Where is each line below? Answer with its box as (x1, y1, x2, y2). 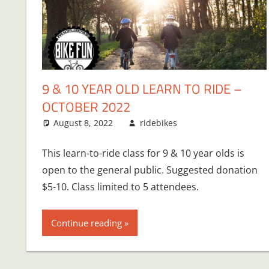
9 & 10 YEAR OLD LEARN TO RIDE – (41, 78, 242, 99)
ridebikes (139, 116, 177, 128)
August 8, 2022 (53, 116, 113, 128)
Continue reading (50, 216, 122, 229)
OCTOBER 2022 (41, 96, 130, 117)
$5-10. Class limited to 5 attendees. (41, 180, 199, 193)
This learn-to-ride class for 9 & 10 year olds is (41, 146, 244, 160)
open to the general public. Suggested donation (41, 163, 258, 177)
